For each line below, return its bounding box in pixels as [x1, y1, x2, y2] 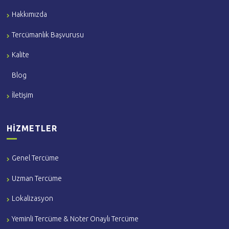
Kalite [12, 51, 30, 59]
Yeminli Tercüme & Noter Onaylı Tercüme [12, 214, 139, 223]
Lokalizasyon [12, 194, 54, 203]
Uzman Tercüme [12, 174, 62, 182]
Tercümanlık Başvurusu [12, 30, 84, 39]
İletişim [12, 91, 34, 100]
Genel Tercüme [12, 154, 59, 163]
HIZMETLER [7, 124, 58, 133]
